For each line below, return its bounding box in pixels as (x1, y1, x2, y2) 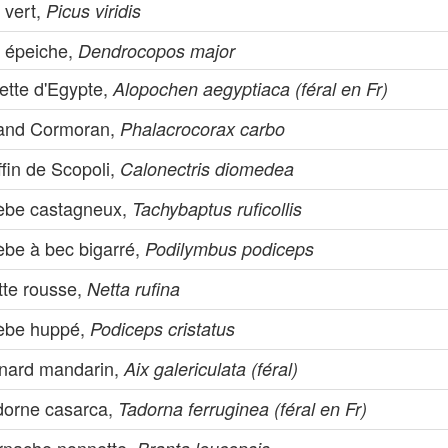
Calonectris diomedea (120, 156, 295, 181)
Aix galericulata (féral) (124, 356, 299, 381)
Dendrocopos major (78, 38, 236, 63)
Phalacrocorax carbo (120, 116, 286, 141)
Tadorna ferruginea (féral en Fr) (118, 396, 368, 421)
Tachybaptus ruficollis (132, 196, 303, 221)
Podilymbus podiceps (145, 236, 315, 261)
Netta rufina (87, 276, 181, 301)
